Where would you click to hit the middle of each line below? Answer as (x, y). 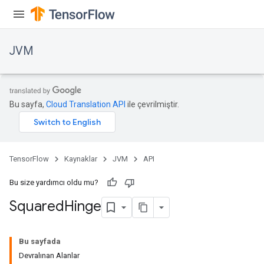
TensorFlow (29, 159)
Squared (37, 207)
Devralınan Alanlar (49, 255)
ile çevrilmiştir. (152, 104)
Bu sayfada (40, 241)
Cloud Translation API (86, 104)
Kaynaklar (81, 159)
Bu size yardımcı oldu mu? (54, 182)
